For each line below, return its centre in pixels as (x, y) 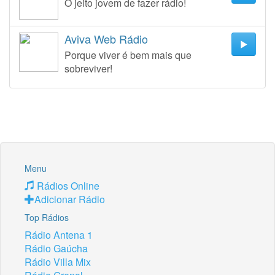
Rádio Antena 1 (59, 235)
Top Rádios (47, 217)
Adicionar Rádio (70, 199)
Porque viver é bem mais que (128, 55)
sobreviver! (88, 68)
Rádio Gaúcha (56, 248)
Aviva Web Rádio (106, 39)
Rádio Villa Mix (58, 262)
